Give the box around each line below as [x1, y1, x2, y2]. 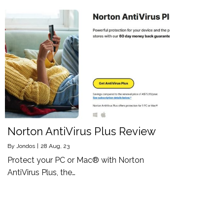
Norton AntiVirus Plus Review [7, 125, 156, 138]
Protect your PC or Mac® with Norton [7, 155, 144, 165]
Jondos [16, 143, 35, 150]
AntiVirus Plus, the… [7, 168, 75, 178]
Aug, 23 [49, 143, 70, 150]
